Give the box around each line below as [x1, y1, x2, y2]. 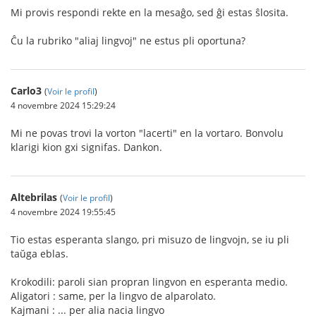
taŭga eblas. [11, 247, 68, 260]
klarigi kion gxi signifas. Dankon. [11, 140, 162, 154]
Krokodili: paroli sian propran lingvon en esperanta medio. [11, 275, 288, 288]
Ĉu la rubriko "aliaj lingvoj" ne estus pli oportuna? [11, 34, 245, 47]
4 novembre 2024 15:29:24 [11, 99, 116, 111]
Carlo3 [11, 84, 42, 97]
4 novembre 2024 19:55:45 [11, 206, 116, 217]
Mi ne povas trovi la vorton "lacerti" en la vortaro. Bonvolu [11, 126, 284, 140]
